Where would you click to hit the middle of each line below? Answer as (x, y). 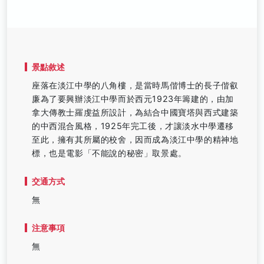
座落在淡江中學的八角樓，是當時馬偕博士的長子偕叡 (135, 85)
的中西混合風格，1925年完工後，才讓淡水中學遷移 (133, 126)
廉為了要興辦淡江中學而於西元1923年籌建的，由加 (133, 99)
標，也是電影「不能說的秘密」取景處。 (109, 153)
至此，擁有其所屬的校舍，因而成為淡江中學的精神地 (135, 139)
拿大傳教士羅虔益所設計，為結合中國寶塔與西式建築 (135, 112)
